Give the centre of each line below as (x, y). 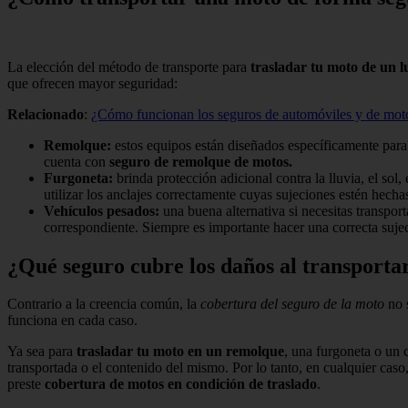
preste (26, 384)
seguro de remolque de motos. (201, 161)
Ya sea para (42, 352)
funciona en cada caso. (72, 321)
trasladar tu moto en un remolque (180, 352)
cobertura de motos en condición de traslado (181, 384)
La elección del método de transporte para (129, 66)
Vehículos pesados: (102, 210)
